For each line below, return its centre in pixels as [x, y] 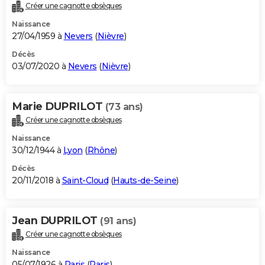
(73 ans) [124, 107]
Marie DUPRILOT [59, 107]
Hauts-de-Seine [145, 181]
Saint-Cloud [85, 181]
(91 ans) [118, 221]
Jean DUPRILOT [56, 221]
